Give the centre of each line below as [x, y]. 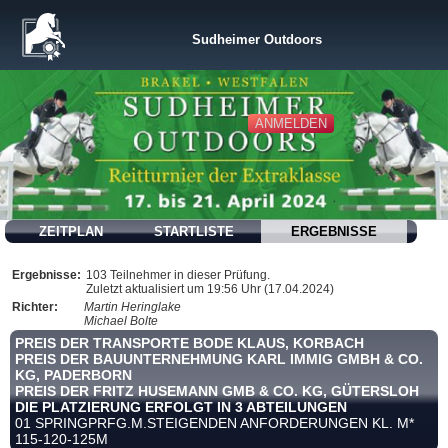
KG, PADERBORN [73, 374]
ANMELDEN [291, 123]
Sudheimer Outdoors [257, 39]
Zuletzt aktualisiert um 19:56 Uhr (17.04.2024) [210, 288]
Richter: [35, 306]
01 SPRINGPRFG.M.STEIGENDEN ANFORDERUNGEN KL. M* [214, 422]
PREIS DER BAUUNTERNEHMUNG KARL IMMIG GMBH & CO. [219, 358]
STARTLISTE [193, 231]
